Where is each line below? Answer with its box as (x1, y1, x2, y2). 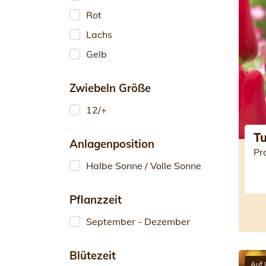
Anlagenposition (69, 137, 154, 151)
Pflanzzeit (69, 193, 122, 207)
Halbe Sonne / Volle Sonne (86, 160, 201, 172)
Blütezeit (69, 249, 116, 262)
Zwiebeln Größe (69, 81, 151, 95)
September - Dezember (86, 216, 190, 227)
